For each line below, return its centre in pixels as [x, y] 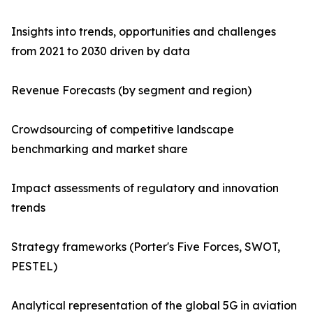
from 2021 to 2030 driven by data [101, 51]
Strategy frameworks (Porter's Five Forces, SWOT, [146, 247]
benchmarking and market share [100, 149]
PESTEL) [34, 267]
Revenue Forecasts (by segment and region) [131, 90]
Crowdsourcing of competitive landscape [123, 130]
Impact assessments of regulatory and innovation [145, 188]
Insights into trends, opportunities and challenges [144, 32]
